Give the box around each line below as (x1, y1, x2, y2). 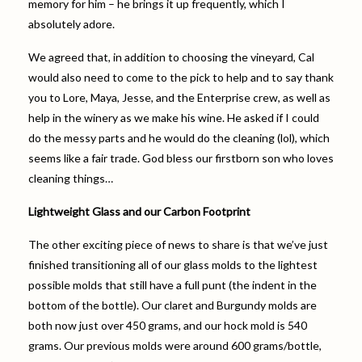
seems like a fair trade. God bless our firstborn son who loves (28, 150, 334, 165)
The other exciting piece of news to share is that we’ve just (28, 237, 328, 251)
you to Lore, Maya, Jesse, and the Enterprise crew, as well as (28, 90, 330, 104)
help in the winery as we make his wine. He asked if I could (28, 110, 319, 124)
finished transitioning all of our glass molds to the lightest (28, 257, 318, 271)
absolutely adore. (28, 16, 115, 31)
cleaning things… (28, 170, 113, 185)
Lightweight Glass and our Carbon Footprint (28, 204, 250, 218)
